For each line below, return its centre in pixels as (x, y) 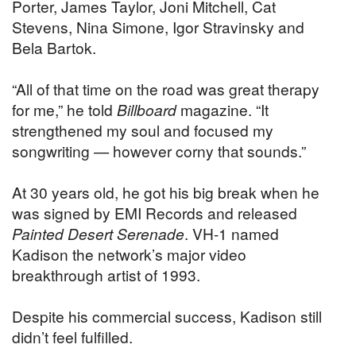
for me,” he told (64, 109)
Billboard (147, 109)
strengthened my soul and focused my (143, 130)
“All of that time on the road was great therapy (166, 88)
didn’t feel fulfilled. (72, 336)
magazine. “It (222, 109)
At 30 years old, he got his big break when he (166, 192)
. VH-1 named (232, 233)
